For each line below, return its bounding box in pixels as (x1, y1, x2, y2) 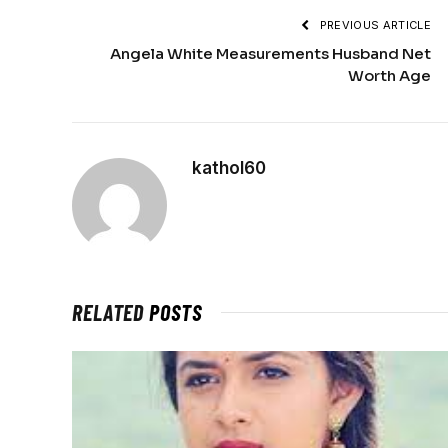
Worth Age (348, 65, 431, 85)
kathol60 (192, 157, 266, 178)
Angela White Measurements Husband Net (110, 43, 431, 63)
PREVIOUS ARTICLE (316, 17, 431, 32)
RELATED (72, 298, 150, 325)
